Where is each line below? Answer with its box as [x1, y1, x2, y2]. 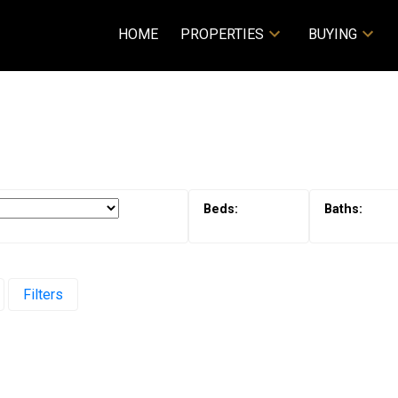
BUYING [307, 26, 357, 43]
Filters [22, 285, 63, 303]
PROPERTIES [180, 26, 265, 43]
